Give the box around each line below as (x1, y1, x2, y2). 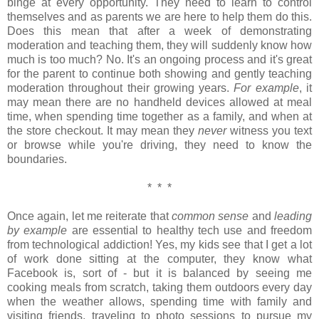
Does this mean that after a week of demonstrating (7, 24, 312, 37)
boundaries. (7, 152, 67, 165)
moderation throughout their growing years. (7, 81, 234, 94)
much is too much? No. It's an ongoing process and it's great (7, 53, 312, 66)
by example (7, 224, 68, 236)
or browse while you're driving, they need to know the (7, 138, 312, 151)
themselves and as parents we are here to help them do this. (7, 10, 312, 23)
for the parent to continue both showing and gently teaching (7, 67, 312, 80)
